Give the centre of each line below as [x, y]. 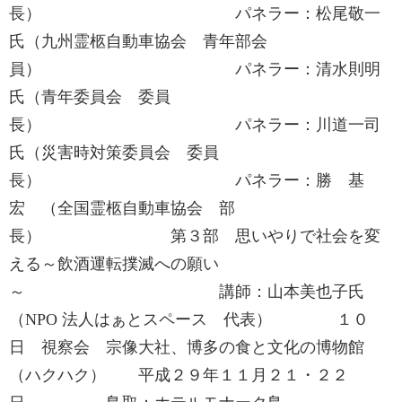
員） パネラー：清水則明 [195, 69]
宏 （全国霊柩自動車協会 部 [122, 208]
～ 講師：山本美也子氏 [187, 292]
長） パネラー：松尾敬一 [195, 13]
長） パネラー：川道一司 [195, 125]
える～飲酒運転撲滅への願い [114, 264]
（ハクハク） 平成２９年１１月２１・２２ [179, 375]
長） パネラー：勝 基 [187, 180]
